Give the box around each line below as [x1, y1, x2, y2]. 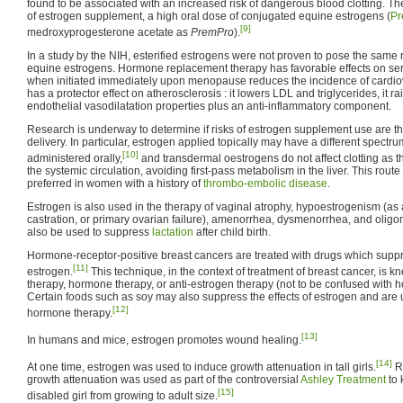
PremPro [191, 25, 234, 39]
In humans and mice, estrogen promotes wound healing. [27, 333, 301, 346]
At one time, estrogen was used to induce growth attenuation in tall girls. [27, 360, 376, 373]
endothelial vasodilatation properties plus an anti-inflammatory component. [27, 99, 391, 112]
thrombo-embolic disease [203, 176, 327, 190]
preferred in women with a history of [27, 176, 203, 190]
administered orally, [27, 151, 122, 165]
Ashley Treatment [300, 372, 386, 386]
